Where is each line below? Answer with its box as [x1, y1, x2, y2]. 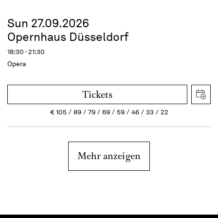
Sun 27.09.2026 [7, 16, 89, 30]
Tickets [82, 88, 112, 101]
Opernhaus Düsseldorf [7, 29, 128, 44]
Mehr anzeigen [77, 149, 141, 163]
